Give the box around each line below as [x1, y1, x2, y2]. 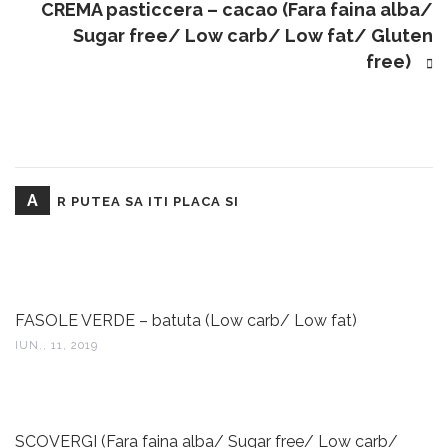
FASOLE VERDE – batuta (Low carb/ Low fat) [15, 311, 357, 330]
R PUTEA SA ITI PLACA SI [57, 194, 239, 209]
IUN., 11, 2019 [15, 339, 98, 352]
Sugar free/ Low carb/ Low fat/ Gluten [73, 25, 433, 46]
